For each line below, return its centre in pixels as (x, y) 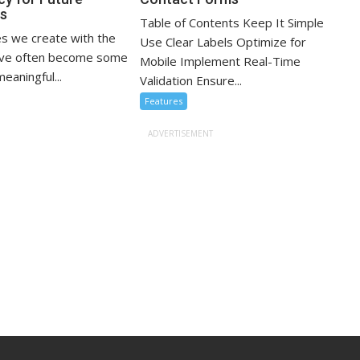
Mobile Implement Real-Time (221, 61)
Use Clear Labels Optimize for (223, 41)
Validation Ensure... (191, 80)
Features (164, 100)
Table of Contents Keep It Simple (232, 22)
